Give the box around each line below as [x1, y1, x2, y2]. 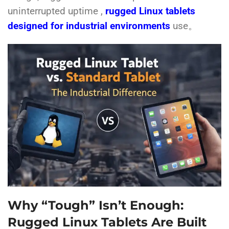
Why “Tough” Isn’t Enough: [8, 198, 184, 213]
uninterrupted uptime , [8, 6, 105, 17]
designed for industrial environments [8, 20, 170, 32]
